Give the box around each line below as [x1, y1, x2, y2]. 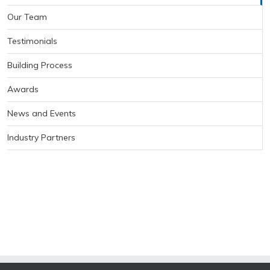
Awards [7, 83, 39, 95]
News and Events [7, 107, 76, 119]
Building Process [7, 59, 72, 71]
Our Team [7, 11, 47, 22]
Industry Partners [7, 131, 75, 143]
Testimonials [7, 35, 57, 46]
